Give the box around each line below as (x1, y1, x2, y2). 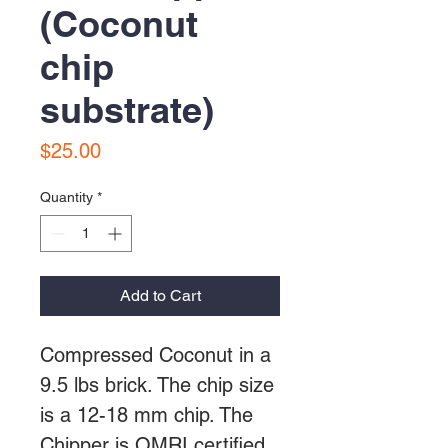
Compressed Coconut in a (40, 342, 271, 367)
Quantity (40, 188, 93, 205)
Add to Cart (119, 285, 201, 305)
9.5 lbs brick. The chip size (40, 372, 274, 397)
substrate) (40, 87, 214, 131)
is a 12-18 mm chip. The (40, 402, 253, 427)
